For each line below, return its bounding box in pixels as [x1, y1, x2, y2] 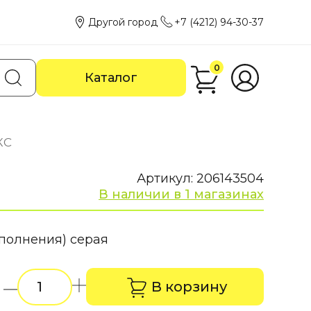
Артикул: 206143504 [137, 171, 264, 186]
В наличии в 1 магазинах [99, 187, 264, 202]
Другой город [88, 16, 158, 28]
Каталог [85, 70, 137, 85]
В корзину [151, 278, 227, 295]
